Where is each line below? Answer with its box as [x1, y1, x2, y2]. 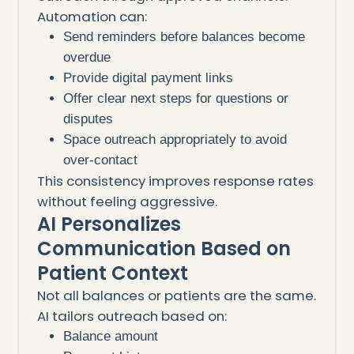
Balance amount [63, 328, 159, 344]
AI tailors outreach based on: [36, 306, 227, 326]
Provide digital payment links [63, 70, 234, 85]
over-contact [63, 152, 138, 168]
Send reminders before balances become [63, 28, 306, 44]
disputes [63, 111, 114, 126]
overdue [63, 49, 111, 65]
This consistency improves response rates [36, 171, 314, 190]
